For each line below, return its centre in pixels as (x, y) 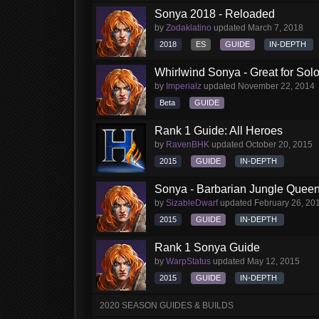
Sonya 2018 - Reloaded (215, 14)
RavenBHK (188, 145)
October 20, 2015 (279, 145)
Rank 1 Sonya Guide (207, 247)
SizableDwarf (192, 203)
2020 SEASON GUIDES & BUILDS (167, 305)
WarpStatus (188, 261)
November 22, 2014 (276, 86)
